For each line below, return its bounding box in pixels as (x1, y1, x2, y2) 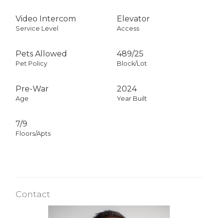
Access (117, 24, 139, 32)
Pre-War (16, 84, 49, 93)
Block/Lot (117, 59, 147, 67)
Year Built (117, 94, 147, 102)
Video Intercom (16, 14, 76, 23)
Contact (16, 188, 50, 199)
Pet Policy (16, 59, 47, 67)
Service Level (16, 24, 58, 32)
